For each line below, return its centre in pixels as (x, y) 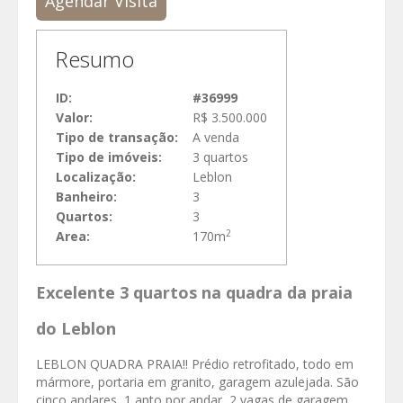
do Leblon (76, 329)
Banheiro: (86, 197)
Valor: (74, 118)
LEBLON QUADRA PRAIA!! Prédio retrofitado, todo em (195, 364)
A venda (216, 138)
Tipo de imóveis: (109, 157)
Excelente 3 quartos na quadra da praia (194, 293)
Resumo (94, 59)
